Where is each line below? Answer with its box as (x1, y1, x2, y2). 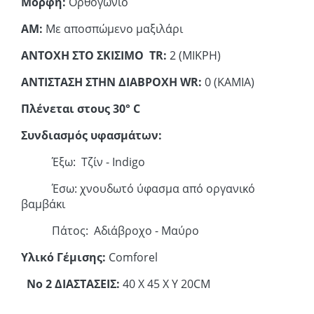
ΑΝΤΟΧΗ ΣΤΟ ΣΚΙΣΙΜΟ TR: (21, 47, 167, 63)
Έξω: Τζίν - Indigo (21, 153, 145, 170)
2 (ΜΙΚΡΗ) (167, 47, 221, 63)
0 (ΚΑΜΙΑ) (202, 74, 254, 90)
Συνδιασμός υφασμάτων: (21, 127, 162, 143)
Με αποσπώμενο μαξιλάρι (43, 20, 183, 36)
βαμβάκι (21, 196, 65, 212)
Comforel (106, 249, 158, 265)
